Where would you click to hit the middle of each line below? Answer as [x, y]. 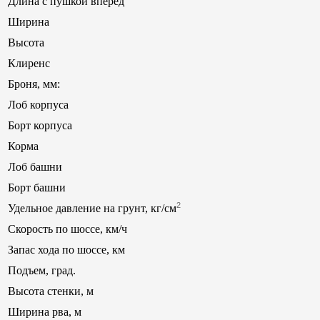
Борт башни [37, 187]
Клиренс [29, 63]
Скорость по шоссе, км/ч [67, 229]
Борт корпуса [40, 125]
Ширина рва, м [45, 312]
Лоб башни [35, 167]
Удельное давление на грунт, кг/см [92, 209]
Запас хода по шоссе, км [66, 250]
